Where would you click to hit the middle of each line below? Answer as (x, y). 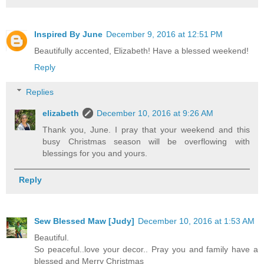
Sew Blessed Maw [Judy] (84, 221)
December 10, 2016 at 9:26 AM (155, 113)
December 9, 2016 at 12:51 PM (164, 34)
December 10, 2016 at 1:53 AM (196, 221)
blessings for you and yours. (95, 153)
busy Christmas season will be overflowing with (146, 141)
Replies (40, 92)
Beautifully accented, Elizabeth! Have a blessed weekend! (141, 51)
